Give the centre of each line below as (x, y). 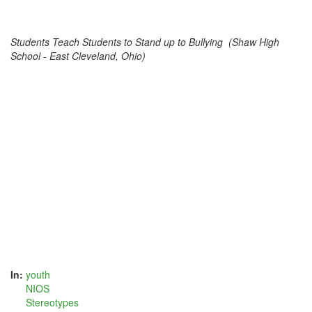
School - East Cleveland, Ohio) (78, 56)
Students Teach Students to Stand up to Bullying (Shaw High (145, 42)
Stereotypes (52, 302)
